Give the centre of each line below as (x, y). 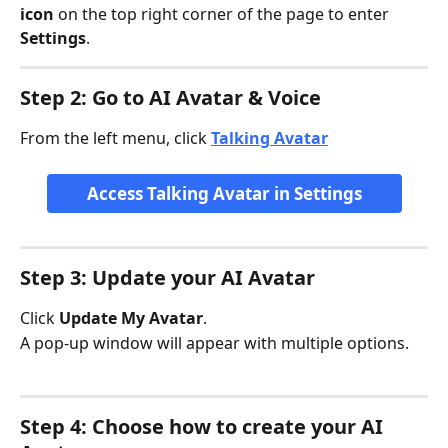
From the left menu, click (115, 138)
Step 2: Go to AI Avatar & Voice (170, 98)
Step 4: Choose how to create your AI (204, 427)
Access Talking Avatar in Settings (224, 194)
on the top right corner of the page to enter (223, 14)
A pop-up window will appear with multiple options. (214, 342)
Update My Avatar (131, 318)
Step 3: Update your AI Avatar (167, 278)
